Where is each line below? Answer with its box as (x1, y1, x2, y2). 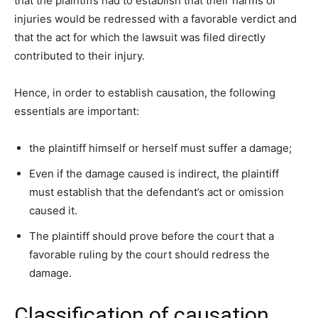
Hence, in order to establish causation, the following (14, 86, 275, 100)
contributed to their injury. (14, 49, 145, 63)
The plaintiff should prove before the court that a (29, 229, 274, 243)
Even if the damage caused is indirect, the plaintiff (29, 167, 279, 181)
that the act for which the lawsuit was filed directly (14, 31, 265, 45)
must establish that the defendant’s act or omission (29, 185, 284, 199)
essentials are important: (14, 104, 139, 119)
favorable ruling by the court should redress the (29, 248, 270, 262)
